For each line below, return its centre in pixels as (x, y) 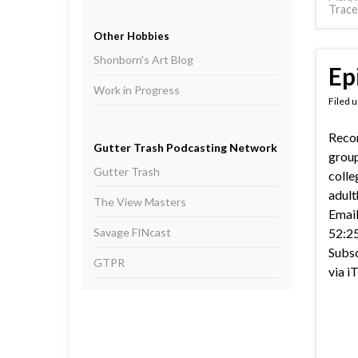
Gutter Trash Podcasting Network (185, 147)
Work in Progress (137, 90)
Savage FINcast (132, 232)
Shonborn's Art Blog (143, 60)
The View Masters (140, 202)
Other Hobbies (131, 36)
